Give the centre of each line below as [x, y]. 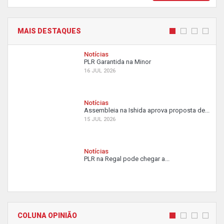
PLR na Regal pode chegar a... [127, 158]
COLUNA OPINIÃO [47, 215]
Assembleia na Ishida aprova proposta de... [147, 110]
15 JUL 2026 [100, 119]
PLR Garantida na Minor [117, 61]
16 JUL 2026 [100, 70]
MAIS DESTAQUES [49, 31]
